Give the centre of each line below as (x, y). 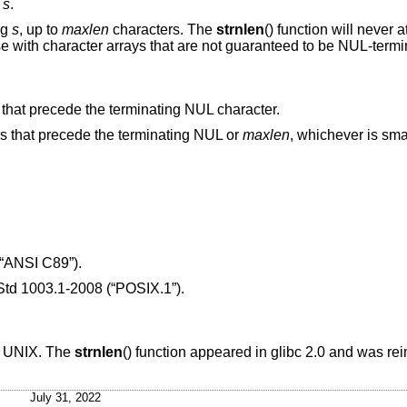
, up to (40, 29)
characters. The (162, 29)
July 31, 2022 (65, 397)
